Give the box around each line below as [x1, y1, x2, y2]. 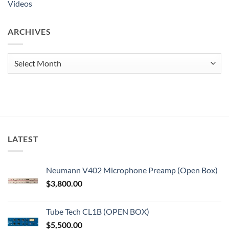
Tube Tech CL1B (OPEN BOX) [46, 207, 149, 217]
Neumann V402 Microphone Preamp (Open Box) [46, 165, 218, 175]
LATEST [8, 133, 39, 144]
